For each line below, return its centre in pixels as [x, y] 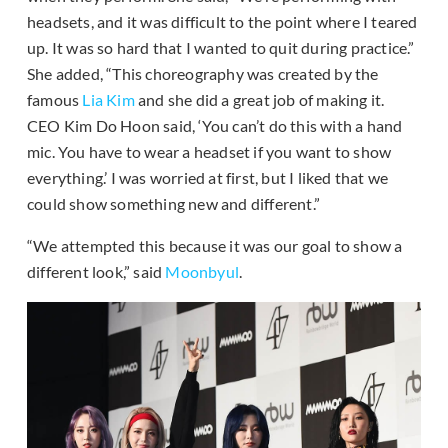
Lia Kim [108, 100]
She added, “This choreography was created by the [203, 74]
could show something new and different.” [173, 204]
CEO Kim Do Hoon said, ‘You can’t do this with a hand [215, 126]
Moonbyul [202, 272]
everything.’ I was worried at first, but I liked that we [208, 178]
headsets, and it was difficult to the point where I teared [222, 22]
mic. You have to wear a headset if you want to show [209, 152]
